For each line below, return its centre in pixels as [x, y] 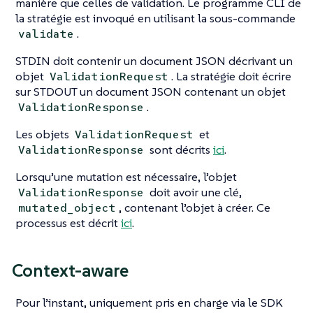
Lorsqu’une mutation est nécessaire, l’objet [126, 176]
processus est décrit [68, 223]
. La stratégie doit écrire [232, 76]
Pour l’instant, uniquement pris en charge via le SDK [149, 303]
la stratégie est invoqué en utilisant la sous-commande [155, 18]
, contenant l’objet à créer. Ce [195, 207]
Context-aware [70, 270]
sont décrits [180, 149]
